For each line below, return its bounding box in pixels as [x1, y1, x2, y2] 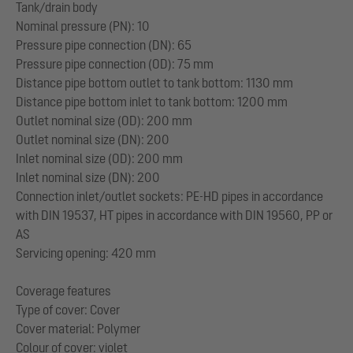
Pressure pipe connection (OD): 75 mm [16, 56, 214, 71]
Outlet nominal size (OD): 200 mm [16, 113, 192, 128]
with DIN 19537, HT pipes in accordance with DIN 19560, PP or [16, 207, 333, 222]
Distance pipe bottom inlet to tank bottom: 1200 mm [16, 94, 288, 109]
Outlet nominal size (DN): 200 [16, 132, 169, 147]
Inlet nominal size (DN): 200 [16, 169, 160, 184]
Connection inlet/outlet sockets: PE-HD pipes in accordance [16, 188, 323, 203]
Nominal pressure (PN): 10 [16, 18, 150, 33]
